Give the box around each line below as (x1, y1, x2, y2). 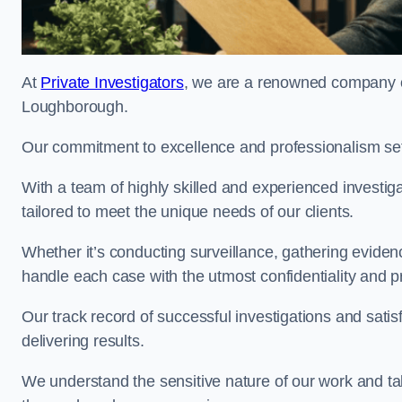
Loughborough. (22, 98, 133, 116)
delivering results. (22, 332, 149, 350)
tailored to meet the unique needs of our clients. (22, 203, 359, 221)
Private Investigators (40, 74, 184, 92)
